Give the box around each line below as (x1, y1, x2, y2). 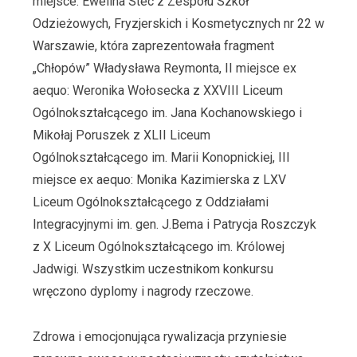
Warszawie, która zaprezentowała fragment (32, 37, 274, 53)
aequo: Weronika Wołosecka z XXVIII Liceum (32, 82, 283, 98)
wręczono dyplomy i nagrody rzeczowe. (32, 283, 253, 299)
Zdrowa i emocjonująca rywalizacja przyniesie (32, 329, 287, 345)
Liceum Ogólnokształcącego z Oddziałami (32, 194, 269, 210)
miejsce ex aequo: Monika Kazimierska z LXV (32, 171, 286, 187)
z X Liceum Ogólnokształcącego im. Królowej (32, 238, 284, 254)
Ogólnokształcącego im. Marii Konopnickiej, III (32, 149, 290, 165)
